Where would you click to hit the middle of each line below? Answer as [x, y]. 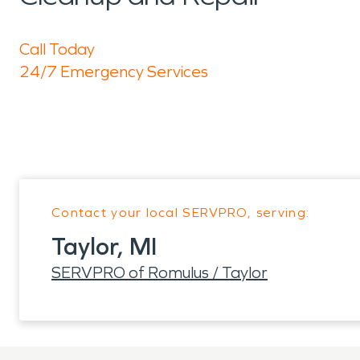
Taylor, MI [104, 247]
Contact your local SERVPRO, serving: [181, 213]
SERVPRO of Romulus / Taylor [160, 272]
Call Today [57, 49]
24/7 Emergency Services [114, 72]
